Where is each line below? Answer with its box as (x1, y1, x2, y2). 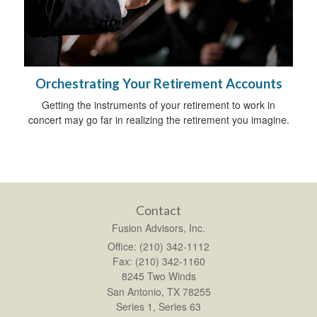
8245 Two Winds (121, 268, 196, 283)
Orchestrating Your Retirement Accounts (35, 75, 282, 91)
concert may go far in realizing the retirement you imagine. (28, 112, 289, 127)
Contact (136, 202, 181, 218)
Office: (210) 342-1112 (108, 238, 209, 253)
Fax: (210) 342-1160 (112, 253, 205, 268)
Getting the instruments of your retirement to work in (42, 97, 275, 112)
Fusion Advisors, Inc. (112, 220, 205, 235)
